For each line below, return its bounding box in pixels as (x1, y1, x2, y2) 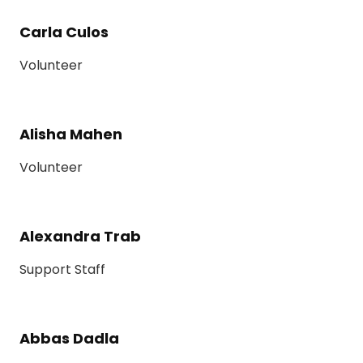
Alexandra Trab (19, 226, 141, 247)
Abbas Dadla (19, 328, 119, 349)
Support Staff (19, 260, 105, 280)
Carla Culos (19, 22, 109, 43)
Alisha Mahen (19, 124, 122, 145)
